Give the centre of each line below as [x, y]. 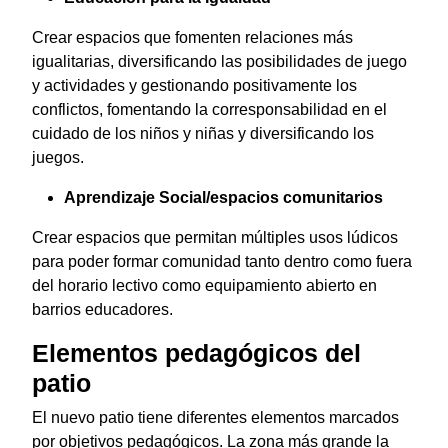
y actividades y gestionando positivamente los [194, 86]
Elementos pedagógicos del [196, 353]
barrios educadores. [102, 310]
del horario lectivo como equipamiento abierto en [204, 286]
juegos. [58, 158]
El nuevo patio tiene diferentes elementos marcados [215, 418]
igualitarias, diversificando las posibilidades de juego [219, 62]
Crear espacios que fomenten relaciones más [192, 38]
